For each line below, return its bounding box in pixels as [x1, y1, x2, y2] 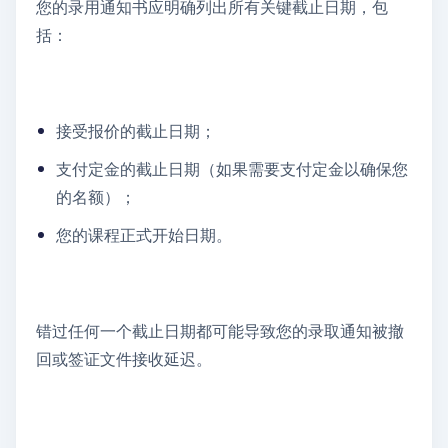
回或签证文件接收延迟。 [36, 349, 212, 369]
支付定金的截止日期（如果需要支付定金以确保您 [56, 159, 408, 179]
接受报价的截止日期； [56, 121, 216, 141]
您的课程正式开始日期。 [56, 225, 232, 245]
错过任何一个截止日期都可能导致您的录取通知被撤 [36, 321, 404, 341]
